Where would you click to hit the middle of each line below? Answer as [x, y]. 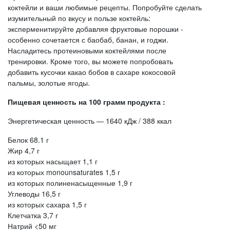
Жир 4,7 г [24, 150]
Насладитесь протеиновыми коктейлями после [87, 50]
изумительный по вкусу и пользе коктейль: [79, 18]
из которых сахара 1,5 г [47, 204]
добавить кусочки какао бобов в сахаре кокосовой [92, 72]
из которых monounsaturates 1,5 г [64, 172]
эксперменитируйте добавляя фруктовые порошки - [95, 29]
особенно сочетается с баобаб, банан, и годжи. [88, 40]
